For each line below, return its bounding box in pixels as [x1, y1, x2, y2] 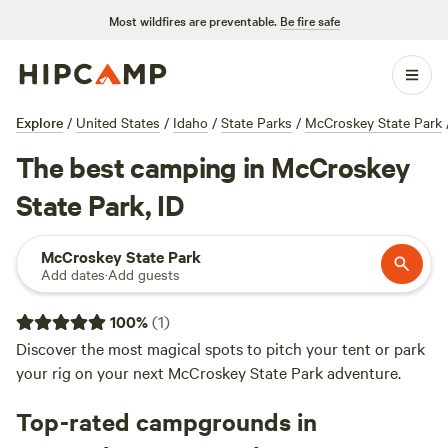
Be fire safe [279, 11, 340, 29]
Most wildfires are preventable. [108, 11, 277, 29]
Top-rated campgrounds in [16, 405, 317, 437]
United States [76, 112, 160, 132]
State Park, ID [16, 185, 184, 223]
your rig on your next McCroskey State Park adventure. [16, 361, 401, 383]
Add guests [108, 264, 180, 284]
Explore [16, 112, 63, 132]
